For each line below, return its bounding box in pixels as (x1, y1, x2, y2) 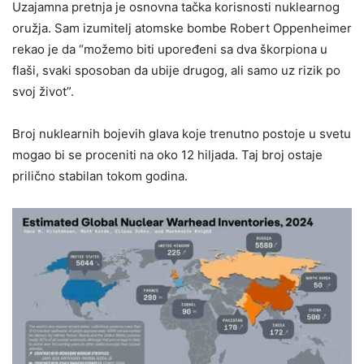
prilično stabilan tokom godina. (12, 168, 188, 184)
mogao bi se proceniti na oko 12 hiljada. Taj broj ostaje (12, 147, 323, 162)
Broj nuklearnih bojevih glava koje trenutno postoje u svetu (12, 126, 351, 141)
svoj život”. (12, 84, 74, 99)
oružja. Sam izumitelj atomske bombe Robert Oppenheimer (12, 20, 352, 36)
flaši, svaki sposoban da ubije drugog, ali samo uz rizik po (12, 63, 340, 78)
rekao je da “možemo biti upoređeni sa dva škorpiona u (12, 41, 327, 57)
